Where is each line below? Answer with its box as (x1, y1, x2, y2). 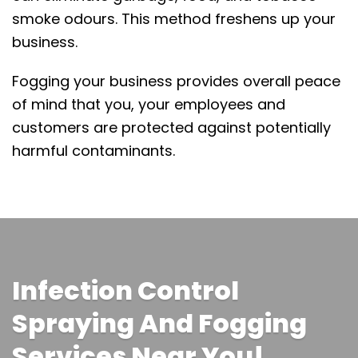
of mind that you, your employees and (12, 93, 285, 114)
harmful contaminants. (12, 140, 175, 161)
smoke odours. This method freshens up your (12, 8, 336, 29)
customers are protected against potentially (12, 117, 331, 137)
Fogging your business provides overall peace (12, 70, 340, 91)
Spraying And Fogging (12, 304, 312, 341)
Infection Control (12, 272, 239, 308)
